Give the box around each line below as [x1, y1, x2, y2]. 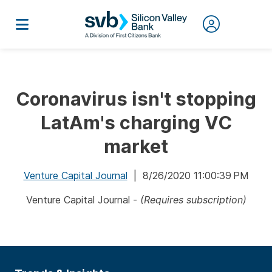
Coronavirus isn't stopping [16, 88, 256, 110]
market [104, 135, 168, 157]
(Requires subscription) [140, 194, 246, 206]
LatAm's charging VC [40, 112, 232, 134]
